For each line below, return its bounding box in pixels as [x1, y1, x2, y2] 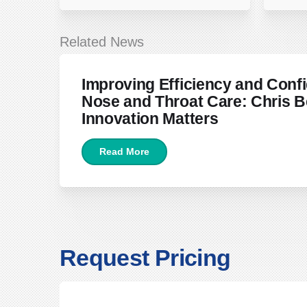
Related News [60, 34, 144, 49]
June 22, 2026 [96, 44, 153, 55]
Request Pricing [60, 245, 231, 271]
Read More [99, 146, 149, 158]
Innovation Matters [82, 109, 219, 127]
